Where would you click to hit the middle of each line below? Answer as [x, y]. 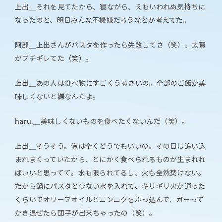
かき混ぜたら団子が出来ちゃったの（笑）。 [86, 212]
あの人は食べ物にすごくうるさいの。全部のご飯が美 [121, 83]
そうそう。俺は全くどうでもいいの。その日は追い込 [121, 145]
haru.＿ [28, 121]
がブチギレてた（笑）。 [54, 58]
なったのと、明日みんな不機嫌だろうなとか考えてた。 [103, 20]
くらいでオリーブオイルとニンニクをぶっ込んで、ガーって [110, 199]
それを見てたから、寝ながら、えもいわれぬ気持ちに [121, 6]
